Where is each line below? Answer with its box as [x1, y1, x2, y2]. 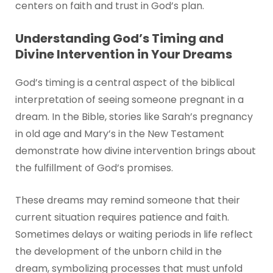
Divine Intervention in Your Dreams [15, 45, 232, 63]
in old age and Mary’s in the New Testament [15, 126, 224, 141]
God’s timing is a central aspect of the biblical [15, 75, 235, 90]
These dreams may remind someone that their [15, 193, 240, 208]
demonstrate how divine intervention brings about [15, 143, 256, 158]
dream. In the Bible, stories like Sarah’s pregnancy [15, 109, 253, 124]
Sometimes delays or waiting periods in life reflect [15, 227, 253, 242]
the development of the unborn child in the [15, 244, 222, 259]
